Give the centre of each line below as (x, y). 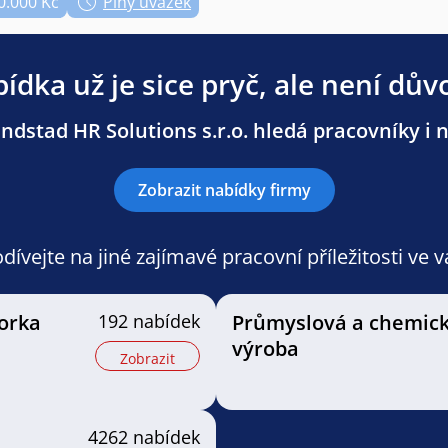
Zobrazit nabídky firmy (224, 190)
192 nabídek (148, 321)
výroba (265, 348)
